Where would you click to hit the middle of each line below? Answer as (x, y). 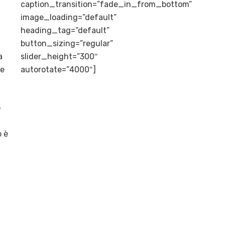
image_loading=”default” (69, 17)
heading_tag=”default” (65, 30)
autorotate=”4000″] (58, 69)
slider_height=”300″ (59, 56)
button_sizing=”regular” (67, 43)
